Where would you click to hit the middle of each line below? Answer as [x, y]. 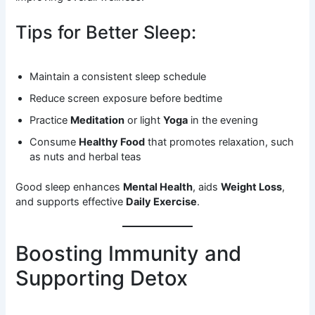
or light [144, 121]
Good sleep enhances [70, 187]
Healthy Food [112, 142]
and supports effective [71, 202]
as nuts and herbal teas [86, 157]
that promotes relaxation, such [220, 142]
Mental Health [158, 187]
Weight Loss [252, 187]
